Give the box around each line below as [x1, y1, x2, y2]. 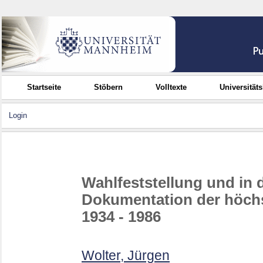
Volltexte [156, 83, 187, 92]
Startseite [27, 83, 62, 92]
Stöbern [94, 83, 123, 92]
